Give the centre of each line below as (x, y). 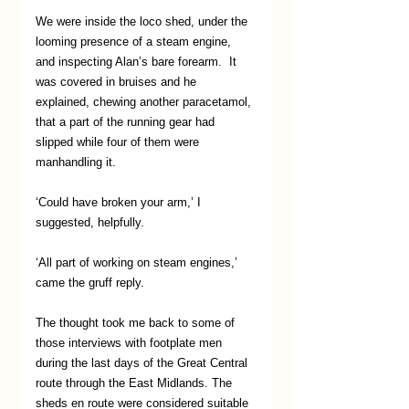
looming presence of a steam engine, (135, 42)
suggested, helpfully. (90, 222)
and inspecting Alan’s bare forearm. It (138, 62)
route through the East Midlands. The (136, 383)
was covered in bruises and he (118, 82)
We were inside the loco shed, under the (143, 21)
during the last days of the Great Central (143, 363)
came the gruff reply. (90, 283)
